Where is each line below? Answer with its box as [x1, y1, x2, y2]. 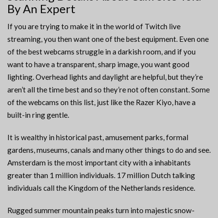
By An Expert [7, 1, 75, 16]
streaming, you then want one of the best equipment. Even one [7, 35, 209, 44]
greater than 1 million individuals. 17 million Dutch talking [7, 171, 195, 180]
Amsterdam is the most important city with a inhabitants [7, 158, 191, 167]
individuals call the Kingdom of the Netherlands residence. [7, 183, 195, 193]
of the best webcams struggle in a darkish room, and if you [7, 47, 196, 56]
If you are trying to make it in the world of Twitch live [7, 22, 181, 31]
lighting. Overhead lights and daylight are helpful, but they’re [7, 73, 203, 82]
